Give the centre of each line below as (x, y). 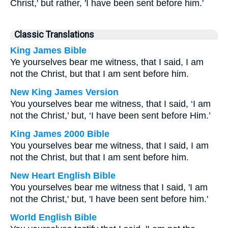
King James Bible (48, 50)
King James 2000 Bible (60, 134)
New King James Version (64, 92)
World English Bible (53, 217)
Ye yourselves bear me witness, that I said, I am (107, 62)
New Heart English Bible (63, 176)
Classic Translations (54, 35)
